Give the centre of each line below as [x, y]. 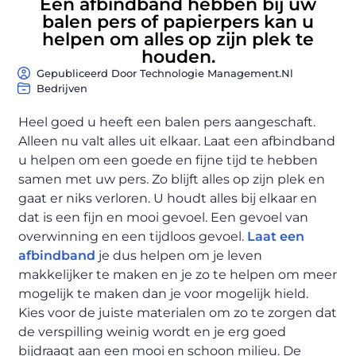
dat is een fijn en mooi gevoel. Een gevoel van [164, 217]
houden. [178, 56]
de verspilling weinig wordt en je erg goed [153, 331]
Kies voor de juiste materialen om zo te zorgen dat [178, 312]
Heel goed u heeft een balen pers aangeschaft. [167, 122]
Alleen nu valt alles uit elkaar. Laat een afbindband [177, 141]
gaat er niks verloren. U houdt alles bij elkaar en [168, 198]
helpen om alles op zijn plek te [178, 39]
